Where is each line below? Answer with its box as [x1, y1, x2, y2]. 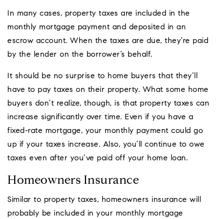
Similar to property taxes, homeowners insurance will [7, 196, 201, 204]
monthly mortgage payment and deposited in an [7, 23, 186, 32]
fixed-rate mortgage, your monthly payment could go [7, 127, 203, 135]
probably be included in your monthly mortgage [7, 210, 183, 218]
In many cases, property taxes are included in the [7, 10, 190, 18]
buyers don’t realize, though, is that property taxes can [7, 100, 209, 108]
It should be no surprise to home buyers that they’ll [7, 72, 197, 81]
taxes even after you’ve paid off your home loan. [7, 154, 188, 163]
